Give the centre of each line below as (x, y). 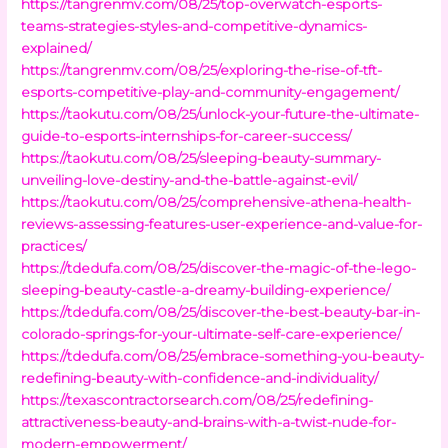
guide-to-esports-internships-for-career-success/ (186, 135)
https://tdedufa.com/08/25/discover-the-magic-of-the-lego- (219, 267)
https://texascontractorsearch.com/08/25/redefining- (197, 399)
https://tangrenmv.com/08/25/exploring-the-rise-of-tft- (202, 69)
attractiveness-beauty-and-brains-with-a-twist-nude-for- (209, 421)
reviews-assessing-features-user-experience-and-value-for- (222, 223)
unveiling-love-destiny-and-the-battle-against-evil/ (189, 179)
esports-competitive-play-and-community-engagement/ (210, 91)
